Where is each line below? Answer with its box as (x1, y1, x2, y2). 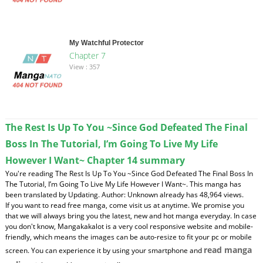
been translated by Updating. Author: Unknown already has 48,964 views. (5, 189, 244, 200)
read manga (203, 244, 252, 255)
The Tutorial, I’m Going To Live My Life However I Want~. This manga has (5, 178, 241, 189)
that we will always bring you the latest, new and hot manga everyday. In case (5, 210, 257, 221)
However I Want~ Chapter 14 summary (5, 153, 185, 167)
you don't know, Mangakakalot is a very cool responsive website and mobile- (5, 221, 253, 231)
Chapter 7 (69, 49, 106, 61)
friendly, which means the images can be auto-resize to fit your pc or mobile (5, 231, 252, 242)
